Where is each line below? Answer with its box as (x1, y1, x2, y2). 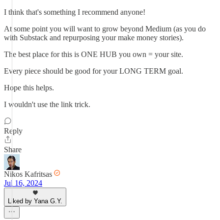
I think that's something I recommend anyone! (4, 8, 145, 16)
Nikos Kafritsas (4, 170, 52, 178)
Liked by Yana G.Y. (8, 197, 62, 205)
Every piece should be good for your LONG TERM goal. (4, 67, 183, 75)
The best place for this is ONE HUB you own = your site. (4, 50, 183, 58)
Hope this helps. (4, 83, 54, 92)
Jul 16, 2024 (4, 179, 42, 187)
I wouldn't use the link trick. (4, 100, 90, 109)
